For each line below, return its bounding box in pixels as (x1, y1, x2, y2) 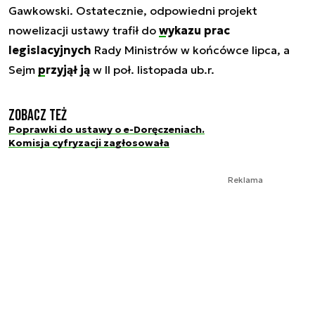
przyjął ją (38, 62, 90, 77)
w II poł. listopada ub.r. (90, 62, 214, 77)
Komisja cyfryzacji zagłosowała (8, 136, 169, 149)
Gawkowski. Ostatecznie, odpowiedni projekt (8, 3, 257, 18)
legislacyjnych (8, 42, 91, 57)
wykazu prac (159, 22, 230, 37)
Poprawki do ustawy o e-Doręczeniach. (8, 122, 205, 136)
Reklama (228, 174, 263, 186)
